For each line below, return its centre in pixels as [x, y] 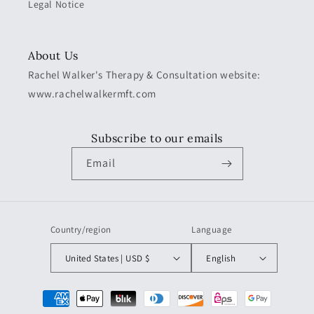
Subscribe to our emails [157, 138]
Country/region [81, 230]
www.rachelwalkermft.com [92, 93]
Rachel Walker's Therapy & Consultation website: [144, 74]
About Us [53, 55]
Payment [45, 292]
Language [212, 230]
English [221, 258]
